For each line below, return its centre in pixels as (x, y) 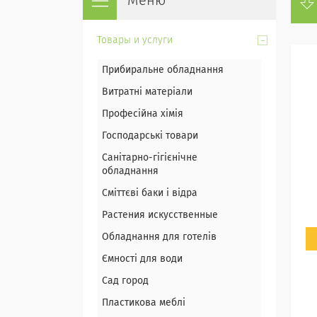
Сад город (125, 281)
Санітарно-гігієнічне (150, 158)
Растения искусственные (160, 215)
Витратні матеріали (147, 92)
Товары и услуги (135, 40)
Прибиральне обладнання (163, 70)
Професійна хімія (143, 114)
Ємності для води (142, 259)
